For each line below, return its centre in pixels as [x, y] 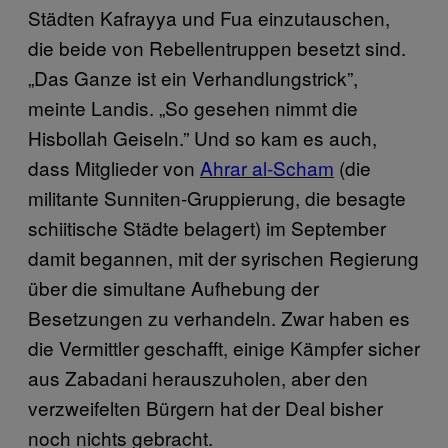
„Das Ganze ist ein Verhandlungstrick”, [193, 77]
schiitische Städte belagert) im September [207, 227]
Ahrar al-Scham [267, 167]
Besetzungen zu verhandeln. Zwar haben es [219, 317]
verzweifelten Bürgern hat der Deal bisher [205, 407]
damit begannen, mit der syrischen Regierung [223, 257]
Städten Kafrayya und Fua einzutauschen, [209, 17]
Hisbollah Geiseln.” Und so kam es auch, [202, 137]
